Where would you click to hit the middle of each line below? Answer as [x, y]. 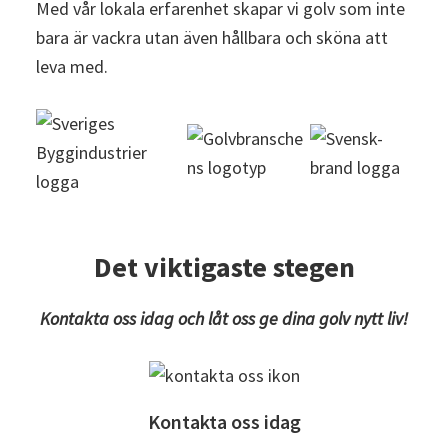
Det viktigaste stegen [224, 267]
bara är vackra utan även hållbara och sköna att [211, 38]
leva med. [71, 67]
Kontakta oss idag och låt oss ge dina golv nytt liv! [224, 319]
